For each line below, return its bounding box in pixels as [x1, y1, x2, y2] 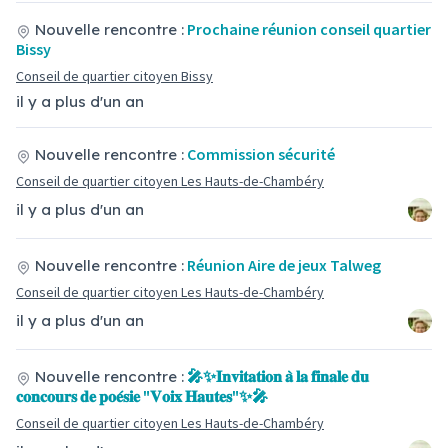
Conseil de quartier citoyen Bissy [16, 67, 213, 85]
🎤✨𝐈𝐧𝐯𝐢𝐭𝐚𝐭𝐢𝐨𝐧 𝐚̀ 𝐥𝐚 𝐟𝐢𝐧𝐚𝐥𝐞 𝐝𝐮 [187, 366, 369, 386]
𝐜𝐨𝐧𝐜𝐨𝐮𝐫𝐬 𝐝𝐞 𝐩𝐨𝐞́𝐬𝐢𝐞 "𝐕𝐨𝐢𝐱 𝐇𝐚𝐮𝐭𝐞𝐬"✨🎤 [16, 386, 268, 406]
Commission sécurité [187, 144, 335, 164]
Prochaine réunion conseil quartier [187, 19, 431, 39]
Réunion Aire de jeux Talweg [187, 255, 381, 275]
